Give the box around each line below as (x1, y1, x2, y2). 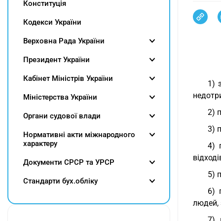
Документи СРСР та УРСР (23, 158, 114, 167)
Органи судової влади (23, 111, 101, 120)
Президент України (23, 55, 90, 64)
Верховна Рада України (23, 37, 105, 45)
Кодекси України (23, 18, 81, 27)
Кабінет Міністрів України (23, 74, 113, 83)
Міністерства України (23, 93, 97, 102)
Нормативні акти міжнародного (23, 130, 135, 139)
